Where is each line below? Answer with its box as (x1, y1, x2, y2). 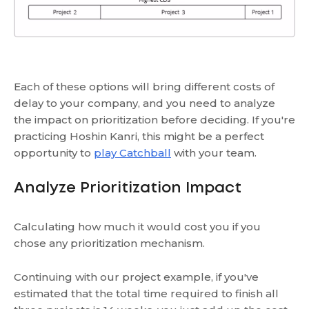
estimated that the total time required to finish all (14, 287, 279, 301)
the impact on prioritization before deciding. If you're (14, 113, 295, 127)
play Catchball (94, 146, 171, 160)
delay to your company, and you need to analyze (14, 97, 275, 110)
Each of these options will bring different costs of (14, 80, 275, 94)
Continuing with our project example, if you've (14, 270, 259, 284)
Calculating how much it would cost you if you (14, 220, 261, 234)
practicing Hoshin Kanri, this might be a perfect (14, 130, 264, 143)
